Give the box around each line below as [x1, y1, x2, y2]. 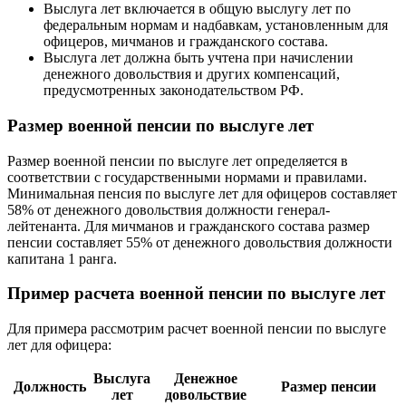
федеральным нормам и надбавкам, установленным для [43, 17, 388, 34]
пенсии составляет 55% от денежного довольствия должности [7, 234, 392, 250]
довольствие [164, 386, 246, 402]
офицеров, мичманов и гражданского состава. [43, 34, 328, 50]
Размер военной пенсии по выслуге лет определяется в [7, 152, 348, 169]
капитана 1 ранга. [7, 250, 117, 266]
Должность [14, 378, 86, 394]
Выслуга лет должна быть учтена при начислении [43, 50, 353, 66]
